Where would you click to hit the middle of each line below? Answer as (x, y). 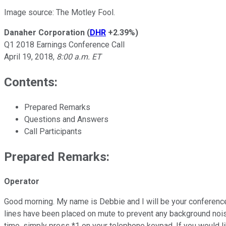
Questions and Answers (66, 119)
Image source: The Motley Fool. (60, 12)
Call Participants (53, 131)
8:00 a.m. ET (78, 56)
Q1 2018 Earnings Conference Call (64, 44)
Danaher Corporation (44, 32)
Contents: (31, 82)
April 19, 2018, (29, 56)
